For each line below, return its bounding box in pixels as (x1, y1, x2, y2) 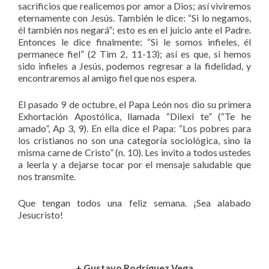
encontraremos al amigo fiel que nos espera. (18, 71, 196, 83)
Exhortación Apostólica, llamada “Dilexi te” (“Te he (18, 110, 251, 122)
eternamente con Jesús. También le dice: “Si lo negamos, (18, 11, 251, 23)
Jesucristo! (18, 208, 63, 220)
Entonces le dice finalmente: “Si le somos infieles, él (18, 35, 251, 47)
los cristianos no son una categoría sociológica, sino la (18, 134, 251, 146)
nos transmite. (18, 170, 76, 182)
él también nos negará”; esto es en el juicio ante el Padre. (18, 23, 251, 35)
